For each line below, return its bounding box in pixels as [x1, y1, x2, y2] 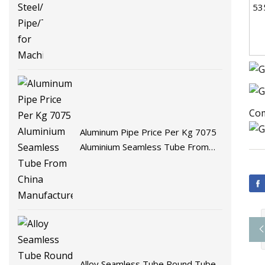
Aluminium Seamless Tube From [80, 140, 209, 153]
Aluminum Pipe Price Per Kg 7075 [80, 125, 217, 138]
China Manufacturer [80, 155, 159, 167]
